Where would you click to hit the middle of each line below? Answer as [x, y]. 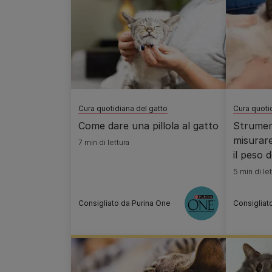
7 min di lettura [104, 142]
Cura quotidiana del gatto [123, 108]
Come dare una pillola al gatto [148, 126]
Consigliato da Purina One [124, 203]
